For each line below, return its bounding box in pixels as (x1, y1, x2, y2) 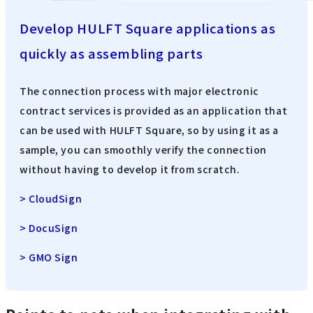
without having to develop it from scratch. (20, 162, 240, 177)
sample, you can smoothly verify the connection (20, 143, 267, 157)
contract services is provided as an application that (20, 103, 288, 118)
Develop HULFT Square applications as (20, 18, 276, 37)
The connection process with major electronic (20, 84, 259, 99)
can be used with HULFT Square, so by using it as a (20, 123, 279, 138)
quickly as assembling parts (20, 43, 203, 62)
